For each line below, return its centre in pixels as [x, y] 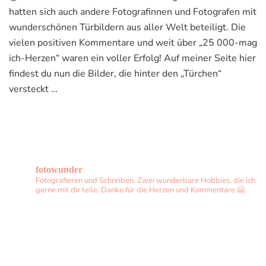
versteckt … [33, 89]
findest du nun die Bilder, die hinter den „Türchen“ [115, 74]
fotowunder [59, 170]
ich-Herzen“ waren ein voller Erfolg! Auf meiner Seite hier [132, 58]
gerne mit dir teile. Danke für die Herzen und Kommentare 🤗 [140, 190]
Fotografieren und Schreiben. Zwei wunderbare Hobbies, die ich [145, 181]
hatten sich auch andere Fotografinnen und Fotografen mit [133, 12]
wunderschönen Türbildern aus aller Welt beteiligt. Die [127, 28]
